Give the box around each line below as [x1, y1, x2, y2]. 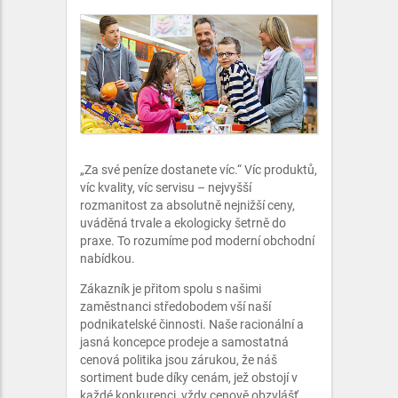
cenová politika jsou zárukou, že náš [80, 353, 277, 367]
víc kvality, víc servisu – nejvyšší [80, 180, 251, 195]
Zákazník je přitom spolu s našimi [80, 282, 261, 296]
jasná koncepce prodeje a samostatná [80, 335, 289, 349]
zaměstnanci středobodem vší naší [80, 299, 271, 314]
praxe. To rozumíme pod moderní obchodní [80, 234, 314, 248]
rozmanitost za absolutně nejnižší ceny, [80, 198, 295, 212]
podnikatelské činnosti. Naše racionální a [80, 317, 304, 331]
